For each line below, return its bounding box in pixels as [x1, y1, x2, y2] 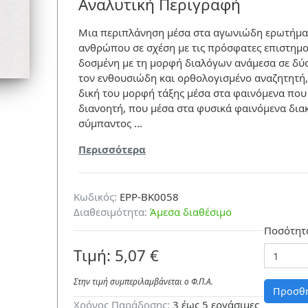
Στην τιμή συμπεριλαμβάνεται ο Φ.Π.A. [73, 276, 213, 288]
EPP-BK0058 [116, 189, 179, 203]
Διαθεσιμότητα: [73, 204, 147, 219]
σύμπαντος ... [78, 116, 142, 131]
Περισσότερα [78, 142, 146, 157]
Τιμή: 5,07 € [73, 245, 159, 267]
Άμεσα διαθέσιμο [149, 204, 232, 219]
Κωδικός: [73, 189, 117, 203]
